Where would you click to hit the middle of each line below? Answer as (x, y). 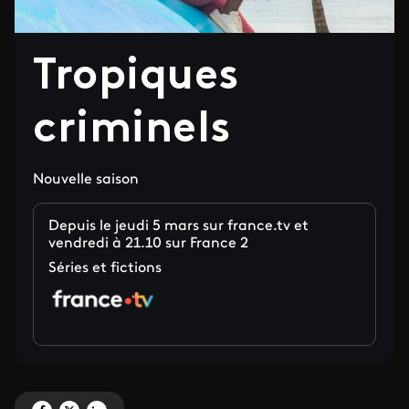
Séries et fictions (105, 268)
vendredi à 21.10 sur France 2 (148, 244)
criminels (132, 131)
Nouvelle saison (86, 180)
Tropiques (136, 78)
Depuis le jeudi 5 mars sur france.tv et (178, 226)
